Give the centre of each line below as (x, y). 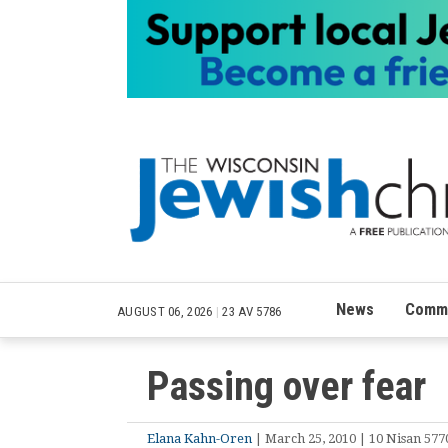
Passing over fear (286, 386)
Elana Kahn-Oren (199, 438)
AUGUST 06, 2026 (166, 311)
